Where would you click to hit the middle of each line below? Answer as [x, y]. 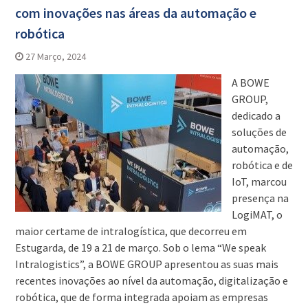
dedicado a [256, 116]
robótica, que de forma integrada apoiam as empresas [141, 297]
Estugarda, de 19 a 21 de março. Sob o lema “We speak [140, 248]
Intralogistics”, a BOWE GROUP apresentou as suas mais [146, 264]
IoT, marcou [259, 182]
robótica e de [262, 165]
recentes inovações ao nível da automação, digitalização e [151, 281]
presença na [260, 198]
